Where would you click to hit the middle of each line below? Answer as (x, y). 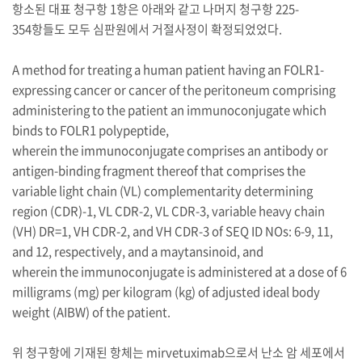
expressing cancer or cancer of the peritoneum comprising (173, 90)
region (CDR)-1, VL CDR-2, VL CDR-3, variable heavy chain (168, 211)
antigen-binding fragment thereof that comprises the (158, 170)
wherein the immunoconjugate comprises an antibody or (170, 150)
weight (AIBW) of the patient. (95, 312)
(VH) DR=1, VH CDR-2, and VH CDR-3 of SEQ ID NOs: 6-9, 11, (172, 231)
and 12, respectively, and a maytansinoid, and (137, 251)
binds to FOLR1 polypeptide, (91, 130)
